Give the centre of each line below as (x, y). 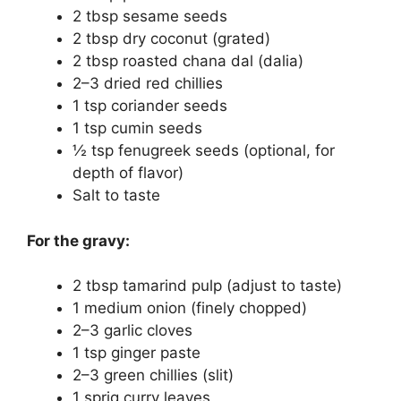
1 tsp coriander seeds (150, 106)
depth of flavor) (128, 173)
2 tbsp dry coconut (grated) (171, 39)
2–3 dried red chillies (148, 84)
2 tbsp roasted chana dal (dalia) (188, 61)
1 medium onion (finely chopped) (190, 308)
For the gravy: (78, 240)
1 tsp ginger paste (137, 353)
